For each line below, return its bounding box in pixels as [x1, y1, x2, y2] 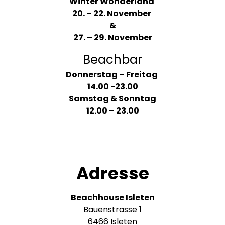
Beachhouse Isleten [70, 192, 155, 204]
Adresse [76, 161, 149, 186]
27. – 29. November [73, 32, 152, 44]
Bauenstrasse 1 [83, 204, 142, 216]
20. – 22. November [72, 8, 153, 20]
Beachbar [83, 51, 142, 68]
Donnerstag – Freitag [66, 69, 159, 81]
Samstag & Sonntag [69, 93, 156, 105]
